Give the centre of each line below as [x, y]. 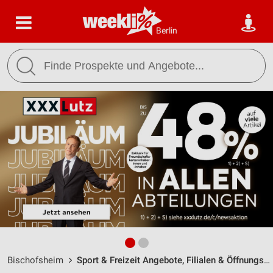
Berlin [167, 30]
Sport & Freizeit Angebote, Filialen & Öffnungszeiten [170, 260]
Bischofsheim [35, 260]
